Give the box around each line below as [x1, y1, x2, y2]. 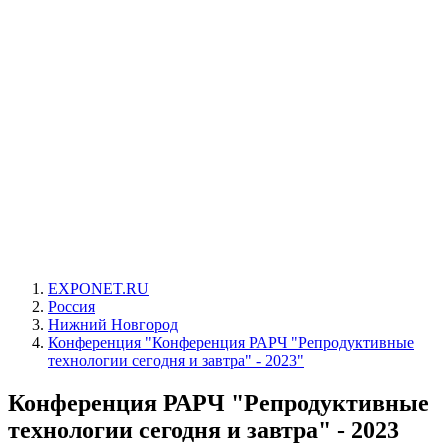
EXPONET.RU [48, 280, 149, 297]
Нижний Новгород [48, 316, 178, 333]
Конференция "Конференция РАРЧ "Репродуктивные [48, 334, 414, 351]
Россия [48, 298, 95, 315]
